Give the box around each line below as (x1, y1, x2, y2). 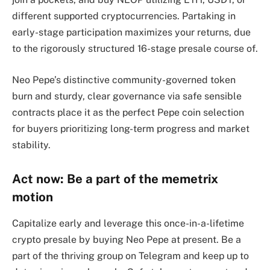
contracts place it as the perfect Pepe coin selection (12, 106, 244, 118)
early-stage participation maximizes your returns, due (12, 27, 251, 39)
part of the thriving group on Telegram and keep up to (12, 250, 249, 262)
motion (12, 189, 53, 204)
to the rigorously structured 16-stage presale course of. (12, 43, 258, 55)
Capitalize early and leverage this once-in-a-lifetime (12, 217, 244, 229)
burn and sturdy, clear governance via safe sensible (12, 90, 242, 102)
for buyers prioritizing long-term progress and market (12, 122, 250, 134)
